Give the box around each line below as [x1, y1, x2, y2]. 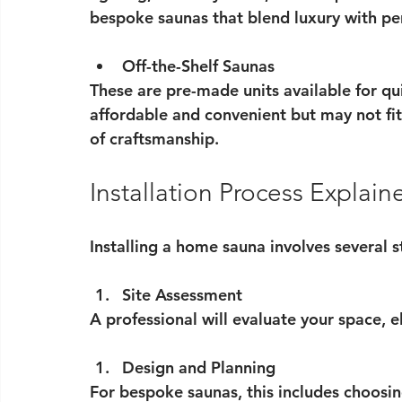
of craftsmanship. [90, 128, 219, 149]
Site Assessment [122, 284, 242, 305]
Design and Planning [122, 357, 275, 378]
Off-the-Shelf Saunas [122, 56, 275, 76]
